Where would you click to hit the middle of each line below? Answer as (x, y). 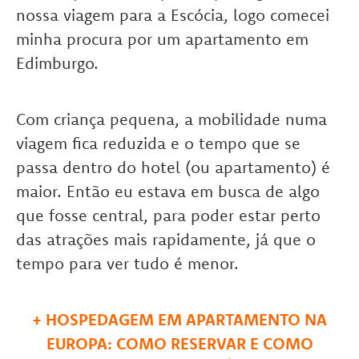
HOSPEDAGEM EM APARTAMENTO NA (186, 320)
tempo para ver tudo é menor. (127, 264)
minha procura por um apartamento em (162, 39)
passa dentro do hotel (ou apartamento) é (173, 167)
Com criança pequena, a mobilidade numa (171, 119)
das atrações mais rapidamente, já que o (166, 240)
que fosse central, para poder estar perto (168, 216)
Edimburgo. (57, 63)
